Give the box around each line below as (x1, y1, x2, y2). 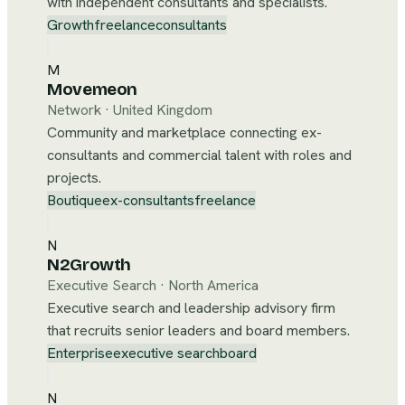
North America (168, 276, 259, 295)
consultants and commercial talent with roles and (47, 146, 352, 165)
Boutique (47, 191, 102, 210)
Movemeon (47, 80, 138, 99)
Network (47, 100, 101, 119)
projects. (47, 168, 101, 187)
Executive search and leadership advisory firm (47, 298, 335, 317)
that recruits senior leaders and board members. (47, 321, 350, 340)
